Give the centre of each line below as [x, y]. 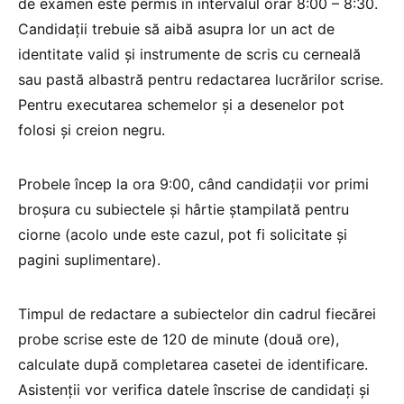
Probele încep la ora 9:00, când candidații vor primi [193, 184]
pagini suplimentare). [89, 260]
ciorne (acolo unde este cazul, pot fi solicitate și [183, 235]
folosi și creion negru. [92, 130]
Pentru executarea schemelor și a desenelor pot [181, 105]
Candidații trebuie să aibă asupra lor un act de [176, 29]
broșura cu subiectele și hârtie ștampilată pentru [184, 210]
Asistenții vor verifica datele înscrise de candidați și [194, 390]
